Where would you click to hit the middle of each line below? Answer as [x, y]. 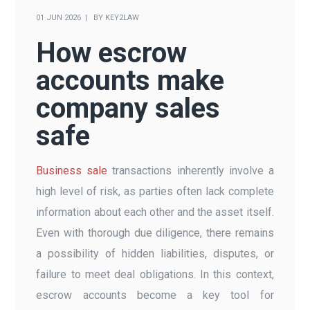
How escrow [112, 53]
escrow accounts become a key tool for [155, 295]
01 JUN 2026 [59, 17]
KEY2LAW [122, 17]
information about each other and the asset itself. [155, 212]
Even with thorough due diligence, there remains [155, 232]
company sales [128, 108]
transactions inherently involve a [191, 170]
